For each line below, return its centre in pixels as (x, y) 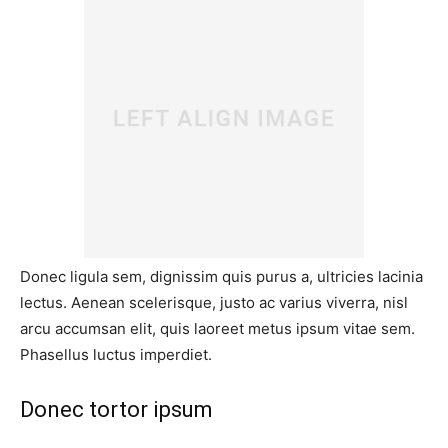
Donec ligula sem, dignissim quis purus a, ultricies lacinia (221, 277)
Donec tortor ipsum (116, 410)
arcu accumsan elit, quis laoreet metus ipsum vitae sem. (217, 329)
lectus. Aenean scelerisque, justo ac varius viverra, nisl (214, 303)
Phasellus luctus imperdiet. (116, 355)
